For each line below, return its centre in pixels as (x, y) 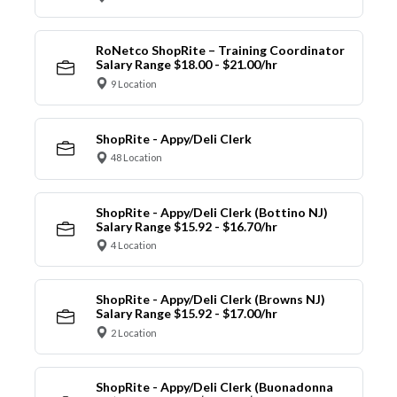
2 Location (134, 332)
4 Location (134, 245)
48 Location (136, 158)
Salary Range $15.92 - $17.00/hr (186, 314)
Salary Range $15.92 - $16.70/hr (186, 226)
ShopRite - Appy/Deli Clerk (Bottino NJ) (211, 212)
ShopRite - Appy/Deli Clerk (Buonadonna (214, 386)
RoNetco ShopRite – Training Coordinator (220, 51)
